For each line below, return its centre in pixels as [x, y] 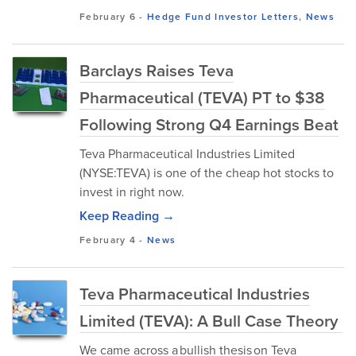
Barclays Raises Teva [157, 70]
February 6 [108, 16]
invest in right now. [132, 192]
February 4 [108, 240]
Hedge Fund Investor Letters [223, 16]
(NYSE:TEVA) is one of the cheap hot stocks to [207, 172]
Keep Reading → [127, 216]
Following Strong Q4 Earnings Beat [209, 124]
